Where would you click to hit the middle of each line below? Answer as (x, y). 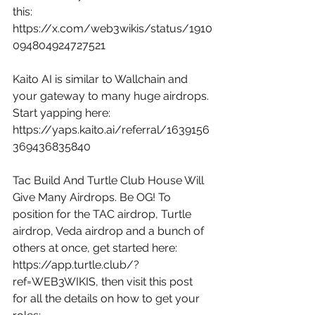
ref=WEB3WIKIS (54, 281)
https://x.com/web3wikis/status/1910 (112, 28)
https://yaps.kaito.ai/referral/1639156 (111, 129)
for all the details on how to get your (108, 298)
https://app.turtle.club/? (76, 264)
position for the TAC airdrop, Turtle (103, 214)
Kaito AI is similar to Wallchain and (102, 79)
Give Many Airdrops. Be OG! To (93, 197)
